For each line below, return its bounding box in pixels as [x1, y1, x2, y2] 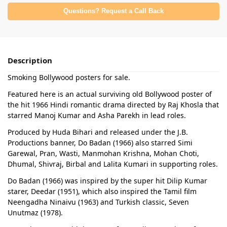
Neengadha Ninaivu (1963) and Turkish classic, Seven [8, 197, 189, 207]
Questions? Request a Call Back [63, 7, 164, 15]
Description [8, 55, 52, 65]
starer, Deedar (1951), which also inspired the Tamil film [8, 186, 197, 196]
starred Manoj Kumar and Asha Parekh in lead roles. [8, 110, 186, 120]
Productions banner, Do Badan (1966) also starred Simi [8, 137, 193, 147]
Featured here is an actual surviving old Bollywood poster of [8, 89, 212, 99]
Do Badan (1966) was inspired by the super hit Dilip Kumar [8, 175, 207, 185]
